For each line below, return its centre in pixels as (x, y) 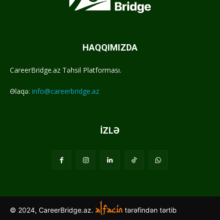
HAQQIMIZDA (110, 47)
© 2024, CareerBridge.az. (53, 210)
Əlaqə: (21, 91)
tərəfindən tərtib (151, 210)
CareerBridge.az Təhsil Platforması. (66, 70)
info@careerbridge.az (66, 91)
